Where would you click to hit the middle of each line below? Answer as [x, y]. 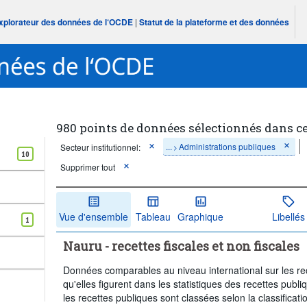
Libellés [288, 216]
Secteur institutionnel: [101, 147]
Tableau [153, 216]
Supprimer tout [88, 167]
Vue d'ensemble [94, 216]
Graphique [201, 216]
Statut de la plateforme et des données [214, 22]
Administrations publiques [228, 146]
